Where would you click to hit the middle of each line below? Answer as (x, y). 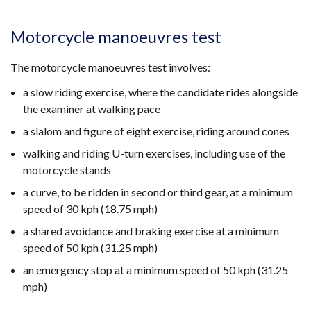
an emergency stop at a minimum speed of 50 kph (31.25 (155, 270)
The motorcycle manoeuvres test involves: (110, 67)
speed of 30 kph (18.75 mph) (90, 209)
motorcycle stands (67, 170)
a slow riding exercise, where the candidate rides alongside (160, 92)
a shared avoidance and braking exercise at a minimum (151, 231)
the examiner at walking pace (92, 109)
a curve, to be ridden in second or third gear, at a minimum (158, 192)
